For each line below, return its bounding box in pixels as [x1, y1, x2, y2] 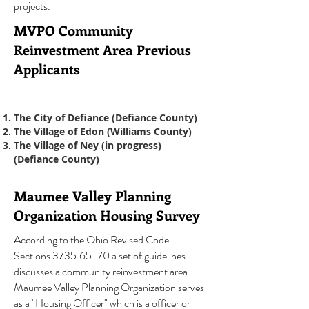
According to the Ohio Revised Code [14, 232, 169, 248]
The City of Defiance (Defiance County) [14, 111, 197, 124]
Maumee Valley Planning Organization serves [14, 279, 204, 295]
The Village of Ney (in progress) [14, 139, 161, 152]
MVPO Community [14, 21, 133, 39]
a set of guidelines [110, 248, 186, 263]
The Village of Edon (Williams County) [14, 125, 192, 138]
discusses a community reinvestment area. [14, 263, 190, 279]
